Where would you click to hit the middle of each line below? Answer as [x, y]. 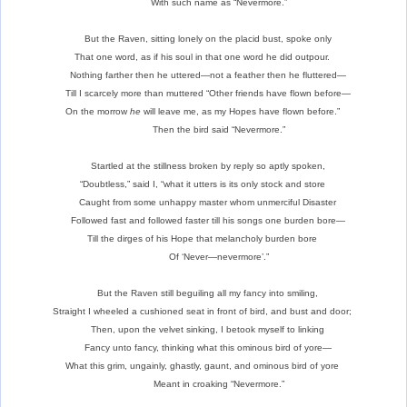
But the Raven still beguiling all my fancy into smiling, [203, 293]
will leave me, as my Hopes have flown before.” [241, 111]
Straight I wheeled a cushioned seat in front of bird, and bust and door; [203, 311]
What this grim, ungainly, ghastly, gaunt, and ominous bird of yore [203, 365]
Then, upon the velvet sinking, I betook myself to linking [203, 329]
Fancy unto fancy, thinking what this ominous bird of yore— [203, 347]
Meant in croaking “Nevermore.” [203, 383]
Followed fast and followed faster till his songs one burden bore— [203, 220]
